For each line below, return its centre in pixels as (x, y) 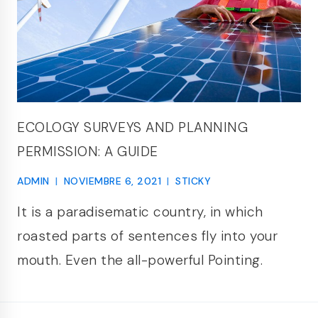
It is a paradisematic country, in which (140, 212)
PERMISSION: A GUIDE (88, 152)
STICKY (193, 181)
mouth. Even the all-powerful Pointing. (140, 260)
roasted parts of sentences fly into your (147, 236)
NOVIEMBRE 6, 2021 (112, 181)
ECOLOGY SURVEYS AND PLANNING (132, 127)
